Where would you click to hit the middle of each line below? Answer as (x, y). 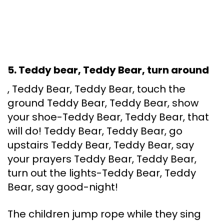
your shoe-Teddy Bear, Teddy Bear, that (108, 117)
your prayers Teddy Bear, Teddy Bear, (102, 159)
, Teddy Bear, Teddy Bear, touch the (96, 89)
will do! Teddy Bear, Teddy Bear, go (95, 131)
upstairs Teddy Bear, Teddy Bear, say (101, 145)
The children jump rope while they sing (104, 214)
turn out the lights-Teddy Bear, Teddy (102, 173)
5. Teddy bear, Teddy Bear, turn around (108, 70)
